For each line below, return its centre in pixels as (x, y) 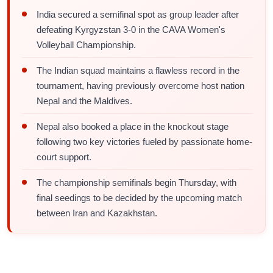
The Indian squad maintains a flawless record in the (138, 70)
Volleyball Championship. (86, 45)
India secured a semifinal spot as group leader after (138, 14)
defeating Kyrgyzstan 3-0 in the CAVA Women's (131, 30)
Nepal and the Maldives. (84, 101)
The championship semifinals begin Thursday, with (136, 183)
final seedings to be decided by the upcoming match (139, 198)
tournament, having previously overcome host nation (140, 86)
